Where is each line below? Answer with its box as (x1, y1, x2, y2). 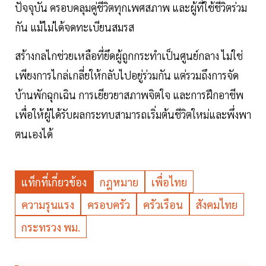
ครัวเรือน (143, 198, 183, 212)
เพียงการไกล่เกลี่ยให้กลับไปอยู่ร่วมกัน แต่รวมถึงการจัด (15, 68, 239, 83)
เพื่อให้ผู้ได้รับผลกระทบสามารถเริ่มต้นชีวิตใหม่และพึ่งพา (15, 107, 251, 122)
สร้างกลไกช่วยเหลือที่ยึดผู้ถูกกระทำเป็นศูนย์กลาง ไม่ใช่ (15, 49, 243, 63)
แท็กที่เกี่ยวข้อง (21, 175, 87, 189)
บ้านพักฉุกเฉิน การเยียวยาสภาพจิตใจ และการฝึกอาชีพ (15, 88, 243, 102)
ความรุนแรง (21, 198, 74, 212)
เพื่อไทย (151, 175, 187, 189)
